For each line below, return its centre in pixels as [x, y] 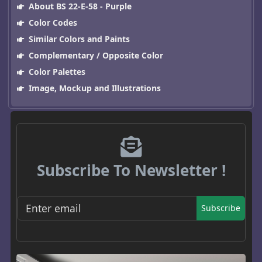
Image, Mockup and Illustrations [93, 88]
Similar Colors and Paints [78, 39]
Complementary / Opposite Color [94, 55]
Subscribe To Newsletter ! [131, 170]
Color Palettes [56, 71]
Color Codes [51, 22]
